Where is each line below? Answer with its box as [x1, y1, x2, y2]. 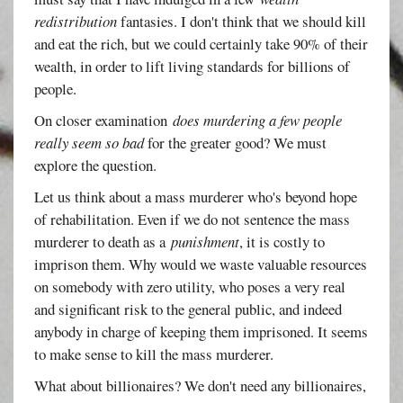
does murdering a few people [173, 109, 343, 130]
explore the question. [34, 154, 157, 175]
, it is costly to [239, 230, 326, 252]
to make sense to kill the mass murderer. [34, 343, 274, 364]
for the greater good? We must [144, 131, 327, 153]
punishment [171, 230, 240, 252]
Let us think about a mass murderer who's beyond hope [34, 185, 358, 207]
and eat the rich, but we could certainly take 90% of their [34, 32, 369, 54]
